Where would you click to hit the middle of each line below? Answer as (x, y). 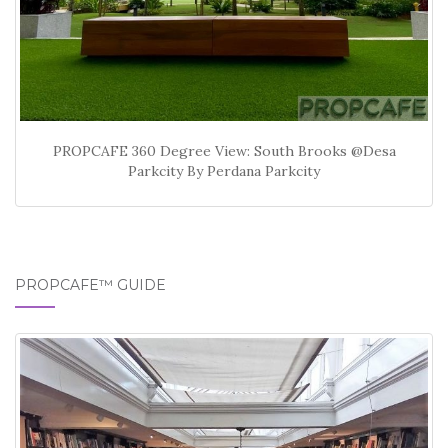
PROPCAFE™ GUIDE (90, 284)
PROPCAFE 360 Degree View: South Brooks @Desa (224, 151)
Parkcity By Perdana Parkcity (224, 171)
